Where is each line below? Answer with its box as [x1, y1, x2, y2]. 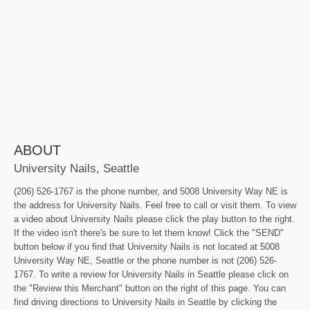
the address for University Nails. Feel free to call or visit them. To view [14, 199, 296, 210]
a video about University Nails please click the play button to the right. [14, 213, 295, 224]
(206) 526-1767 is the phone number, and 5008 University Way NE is [14, 185, 288, 197]
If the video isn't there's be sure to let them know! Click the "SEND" [14, 227, 284, 238]
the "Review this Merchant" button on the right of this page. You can [14, 282, 286, 293]
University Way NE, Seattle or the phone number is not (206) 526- [14, 255, 277, 266]
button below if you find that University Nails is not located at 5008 [14, 241, 280, 252]
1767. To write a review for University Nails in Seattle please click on [14, 268, 289, 280]
